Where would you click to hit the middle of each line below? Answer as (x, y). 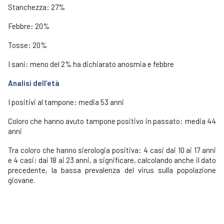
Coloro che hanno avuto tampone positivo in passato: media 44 (112, 121)
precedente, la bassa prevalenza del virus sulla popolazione (112, 170)
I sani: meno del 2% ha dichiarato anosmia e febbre (91, 64)
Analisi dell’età (34, 83)
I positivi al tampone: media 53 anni (66, 102)
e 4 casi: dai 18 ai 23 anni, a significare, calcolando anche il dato (112, 160)
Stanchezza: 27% (36, 7)
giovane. (21, 180)
